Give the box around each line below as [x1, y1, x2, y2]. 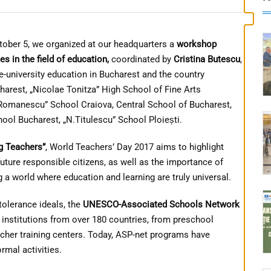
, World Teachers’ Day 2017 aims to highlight [45, 141, 224, 152]
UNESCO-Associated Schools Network [83, 198, 240, 210]
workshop [177, 38, 217, 50]
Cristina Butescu [174, 53, 240, 65]
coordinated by [111, 53, 174, 65]
